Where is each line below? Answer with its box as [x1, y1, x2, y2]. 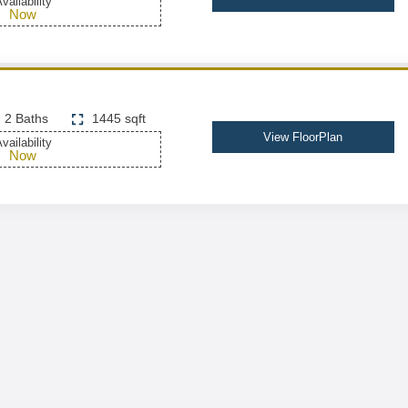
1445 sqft [91, 111, 146, 126]
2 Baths [5, 111, 49, 126]
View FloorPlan [263, 130, 343, 144]
